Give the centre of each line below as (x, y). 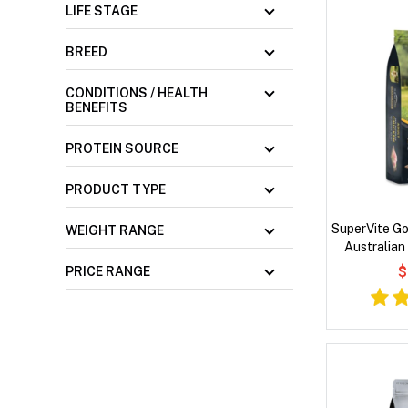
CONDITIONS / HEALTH (137, 93)
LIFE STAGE (102, 11)
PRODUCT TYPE (116, 190)
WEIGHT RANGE (115, 231)
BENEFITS (97, 108)
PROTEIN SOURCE (122, 149)
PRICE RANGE (108, 272)
